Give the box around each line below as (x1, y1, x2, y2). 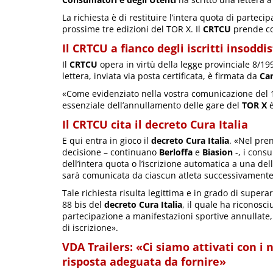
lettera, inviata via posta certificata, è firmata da (62, 70, 260, 82)
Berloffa (159, 146, 193, 158)
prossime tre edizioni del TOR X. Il (62, 23, 203, 35)
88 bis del (62, 199, 104, 211)
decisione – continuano (62, 146, 159, 158)
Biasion (202, 146, 233, 158)
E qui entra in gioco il (62, 135, 151, 147)
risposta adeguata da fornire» (62, 254, 226, 269)
